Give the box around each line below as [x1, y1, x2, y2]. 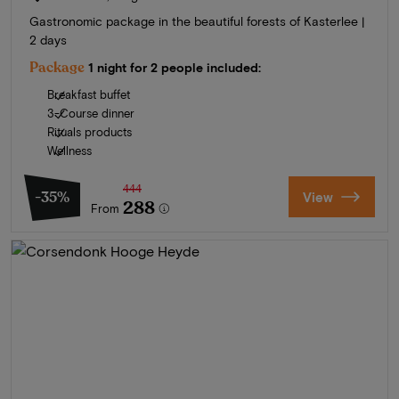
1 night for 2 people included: [88, 59, 261, 75]
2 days [29, 31, 67, 47]
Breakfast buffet [47, 86, 130, 102]
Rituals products [47, 124, 132, 139]
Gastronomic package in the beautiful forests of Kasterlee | [29, 12, 364, 28]
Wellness [47, 142, 92, 158]
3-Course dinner [47, 105, 134, 120]
